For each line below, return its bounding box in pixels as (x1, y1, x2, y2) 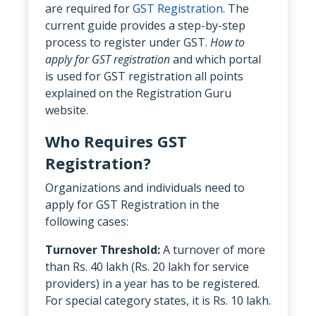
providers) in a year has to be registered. (45, 275, 260, 291)
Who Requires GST (45, 130, 187, 152)
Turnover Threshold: (45, 241, 163, 257)
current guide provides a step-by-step (45, 17, 245, 33)
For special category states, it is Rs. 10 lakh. (45, 292, 271, 308)
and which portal (170, 51, 261, 67)
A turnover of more (163, 241, 265, 257)
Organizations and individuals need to (45, 179, 245, 195)
